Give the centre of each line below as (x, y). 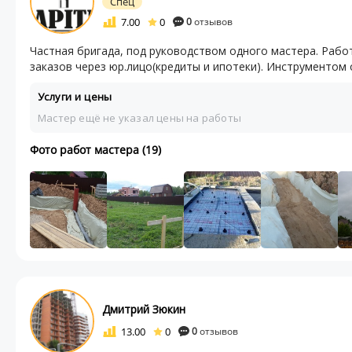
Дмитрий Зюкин (144, 309)
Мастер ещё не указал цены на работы (139, 117)
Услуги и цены (75, 96)
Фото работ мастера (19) (95, 149)
